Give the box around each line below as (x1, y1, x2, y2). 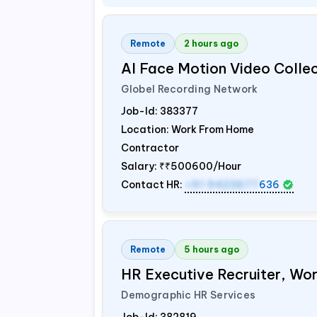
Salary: (121, 160, 160, 173)
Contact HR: (121, 178, 185, 191)
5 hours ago (184, 244, 240, 255)
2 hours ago (184, 38, 239, 49)
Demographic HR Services (121, 289, 256, 301)
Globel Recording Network (121, 83, 258, 96)
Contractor (121, 142, 180, 154)
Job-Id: (121, 105, 161, 117)
